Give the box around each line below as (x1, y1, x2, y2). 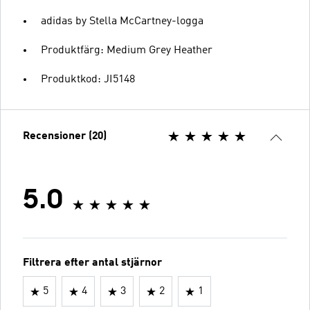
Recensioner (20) (23, 131, 107, 142)
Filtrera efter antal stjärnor (23, 257, 162, 268)
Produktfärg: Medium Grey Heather (41, 45, 212, 56)
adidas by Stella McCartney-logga (41, 16, 203, 27)
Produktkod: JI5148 (41, 74, 135, 85)
